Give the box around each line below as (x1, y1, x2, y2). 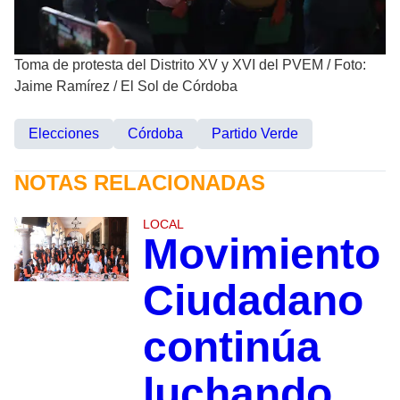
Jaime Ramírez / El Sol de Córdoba (14, 79, 237, 95)
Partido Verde (212, 126, 298, 142)
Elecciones (29, 126, 99, 142)
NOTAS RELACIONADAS (14, 171, 265, 196)
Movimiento (142, 230, 380, 279)
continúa (142, 323, 321, 371)
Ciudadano (142, 277, 363, 325)
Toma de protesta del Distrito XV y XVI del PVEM (14, 57, 323, 73)
